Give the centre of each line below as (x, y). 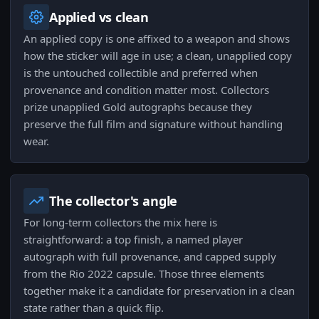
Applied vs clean (99, 17)
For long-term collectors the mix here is (120, 223)
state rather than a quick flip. (94, 308)
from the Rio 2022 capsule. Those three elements (144, 274)
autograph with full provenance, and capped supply (150, 257)
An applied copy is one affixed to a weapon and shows (157, 39)
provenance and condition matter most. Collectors (146, 90)
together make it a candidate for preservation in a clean (159, 291)
